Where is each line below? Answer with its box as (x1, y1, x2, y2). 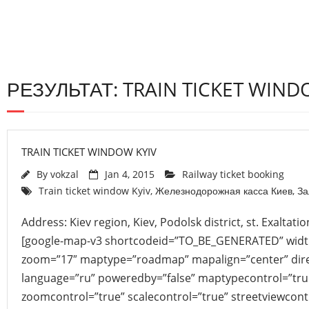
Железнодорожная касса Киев (155, 184, 292, 197)
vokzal (50, 168, 79, 181)
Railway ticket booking (182, 168, 284, 181)
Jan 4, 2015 (105, 168, 154, 181)
